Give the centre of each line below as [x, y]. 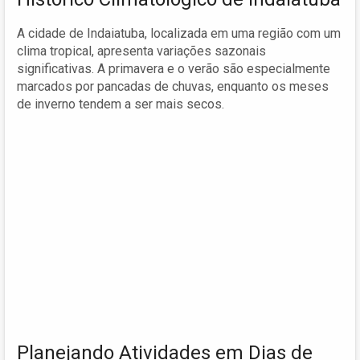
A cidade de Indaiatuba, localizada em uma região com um [179, 33]
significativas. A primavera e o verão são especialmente [174, 68]
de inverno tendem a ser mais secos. [121, 104]
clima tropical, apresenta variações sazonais [141, 51]
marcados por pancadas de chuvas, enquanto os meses [173, 86]
